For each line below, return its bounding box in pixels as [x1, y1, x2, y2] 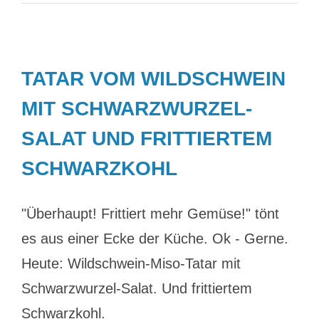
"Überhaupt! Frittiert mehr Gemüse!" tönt [21, 206, 279, 221]
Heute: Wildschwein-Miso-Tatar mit [21, 256, 241, 271]
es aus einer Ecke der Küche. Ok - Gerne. [21, 231, 288, 246]
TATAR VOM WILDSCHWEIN [21, 68, 286, 90]
